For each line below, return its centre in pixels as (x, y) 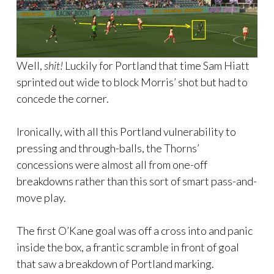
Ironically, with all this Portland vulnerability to (126, 132)
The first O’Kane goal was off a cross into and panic (135, 231)
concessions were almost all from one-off (112, 165)
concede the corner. (63, 99)
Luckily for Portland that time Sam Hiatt (156, 66)
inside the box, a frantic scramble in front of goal (128, 247)
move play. (41, 198)
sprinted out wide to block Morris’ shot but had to (132, 82)
